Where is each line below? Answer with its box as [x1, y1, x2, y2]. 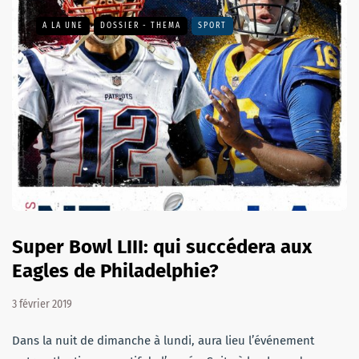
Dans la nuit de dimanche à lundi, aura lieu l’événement [12, 333, 314, 348]
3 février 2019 [12, 296, 72, 311]
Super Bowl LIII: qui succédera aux [12, 235, 312, 258]
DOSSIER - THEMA [100, 21, 181, 31]
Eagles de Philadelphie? [12, 259, 219, 282]
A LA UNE [42, 21, 83, 31]
